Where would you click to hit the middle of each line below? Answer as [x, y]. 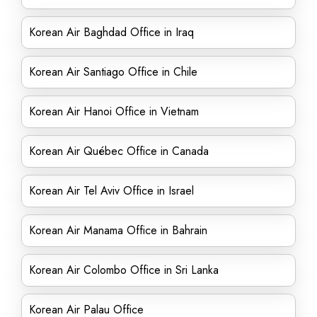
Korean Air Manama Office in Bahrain [118, 230]
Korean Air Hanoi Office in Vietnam [114, 111]
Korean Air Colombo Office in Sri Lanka [124, 270]
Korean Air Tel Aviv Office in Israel [111, 191]
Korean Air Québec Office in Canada [119, 151]
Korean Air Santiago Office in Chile [113, 72]
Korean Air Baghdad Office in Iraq [111, 32]
